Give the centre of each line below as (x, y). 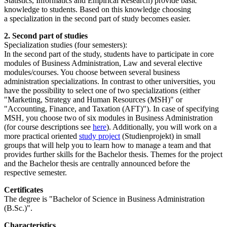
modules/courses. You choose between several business (92, 72)
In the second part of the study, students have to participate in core (109, 54)
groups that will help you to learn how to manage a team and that (107, 145)
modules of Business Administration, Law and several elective (103, 63)
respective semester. (35, 172)
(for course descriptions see (48, 127)
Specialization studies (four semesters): (66, 45)
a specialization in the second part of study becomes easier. (97, 18)
